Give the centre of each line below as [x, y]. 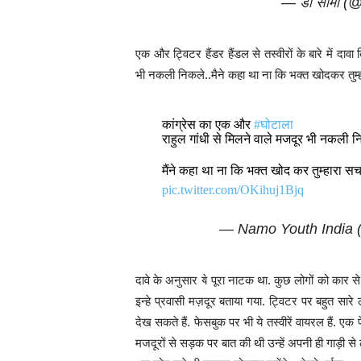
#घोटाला [273, 124]
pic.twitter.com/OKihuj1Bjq [232, 190]
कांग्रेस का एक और [207, 124]
